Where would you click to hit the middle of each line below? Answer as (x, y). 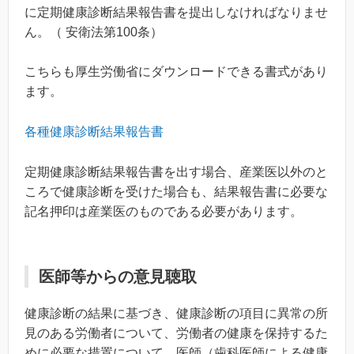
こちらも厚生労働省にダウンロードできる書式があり (176, 72)
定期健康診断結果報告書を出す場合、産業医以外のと (176, 171)
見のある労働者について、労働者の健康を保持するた (176, 333)
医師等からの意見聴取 (118, 276)
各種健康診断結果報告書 (94, 131)
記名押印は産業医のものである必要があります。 (164, 211)
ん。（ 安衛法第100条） (94, 32)
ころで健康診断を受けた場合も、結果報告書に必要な (176, 191)
